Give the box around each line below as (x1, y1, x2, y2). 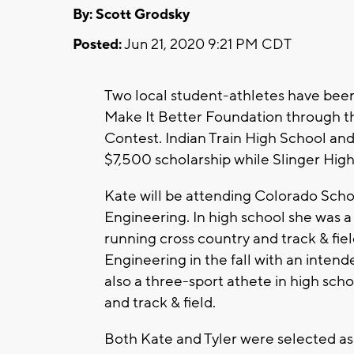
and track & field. (104, 292, 216, 312)
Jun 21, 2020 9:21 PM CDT (122, 35, 292, 54)
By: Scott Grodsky (73, 5, 190, 24)
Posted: (73, 35, 122, 54)
